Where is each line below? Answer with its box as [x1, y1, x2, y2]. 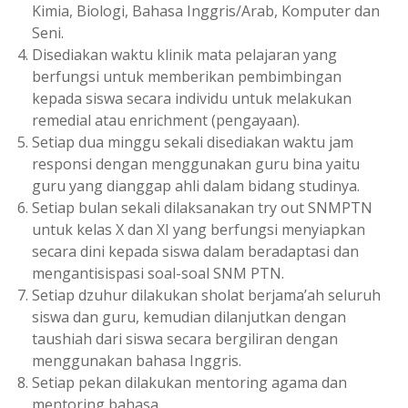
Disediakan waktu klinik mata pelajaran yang [32, 44, 337, 65]
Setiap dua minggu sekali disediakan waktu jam [32, 131, 353, 152]
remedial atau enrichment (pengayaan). [32, 109, 300, 130]
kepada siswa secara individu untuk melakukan [32, 87, 352, 108]
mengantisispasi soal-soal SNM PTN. [32, 262, 284, 283]
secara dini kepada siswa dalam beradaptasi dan [32, 240, 359, 261]
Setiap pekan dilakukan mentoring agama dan [32, 372, 347, 393]
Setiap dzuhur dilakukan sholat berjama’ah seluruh [32, 284, 381, 305]
